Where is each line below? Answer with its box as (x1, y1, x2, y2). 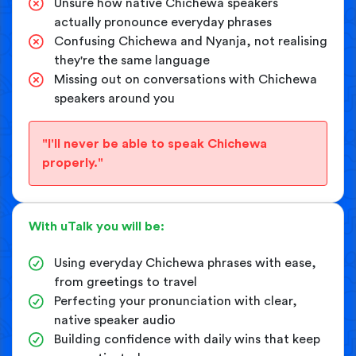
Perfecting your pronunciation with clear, (54, 294, 297, 308)
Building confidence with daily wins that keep (54, 332, 320, 346)
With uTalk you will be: (29, 219, 164, 233)
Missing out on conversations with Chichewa (54, 72, 317, 86)
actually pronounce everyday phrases (54, 15, 272, 29)
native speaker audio (54, 313, 176, 327)
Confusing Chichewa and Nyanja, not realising (54, 34, 327, 48)
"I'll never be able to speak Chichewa (42, 137, 267, 150)
